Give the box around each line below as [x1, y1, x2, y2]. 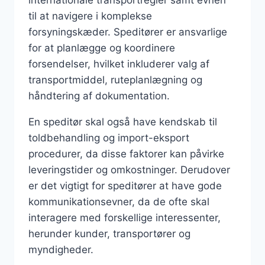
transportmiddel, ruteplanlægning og [28, 73, 202, 86]
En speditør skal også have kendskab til [28, 115, 217, 128]
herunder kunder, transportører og [28, 227, 190, 240]
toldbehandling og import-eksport [28, 131, 189, 144]
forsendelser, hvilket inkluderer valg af [28, 57, 209, 70]
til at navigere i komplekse [28, 9, 152, 22]
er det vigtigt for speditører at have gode [28, 179, 222, 192]
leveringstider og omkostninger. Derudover [28, 163, 230, 176]
